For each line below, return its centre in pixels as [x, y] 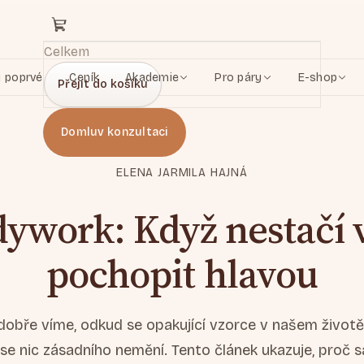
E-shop [318, 77]
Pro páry [238, 77]
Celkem [67, 52]
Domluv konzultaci [115, 132]
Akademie [152, 77]
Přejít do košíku [103, 84]
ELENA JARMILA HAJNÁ [182, 173]
